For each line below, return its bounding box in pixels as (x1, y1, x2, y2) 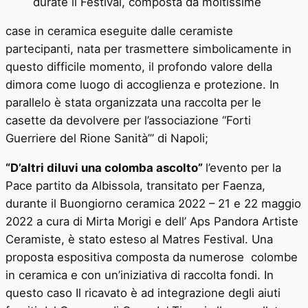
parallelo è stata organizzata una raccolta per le (5, 96, 261, 110)
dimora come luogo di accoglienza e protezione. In (5, 78, 279, 92)
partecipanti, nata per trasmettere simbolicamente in (5, 42, 291, 56)
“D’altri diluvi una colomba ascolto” (5, 161, 206, 175)
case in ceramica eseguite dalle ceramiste (5, 24, 233, 38)
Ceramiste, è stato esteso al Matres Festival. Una (5, 232, 273, 247)
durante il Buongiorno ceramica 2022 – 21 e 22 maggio (5, 197, 301, 211)
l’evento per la (206, 161, 281, 175)
